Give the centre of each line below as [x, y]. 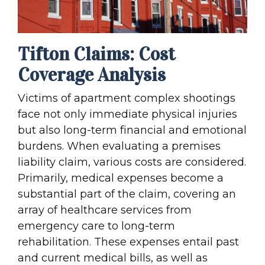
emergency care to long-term [96, 226]
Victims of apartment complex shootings [127, 98]
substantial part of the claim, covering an [127, 194]
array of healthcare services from [105, 210]
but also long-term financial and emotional [132, 130]
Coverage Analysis [92, 75]
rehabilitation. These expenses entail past [128, 242]
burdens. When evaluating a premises [119, 146]
